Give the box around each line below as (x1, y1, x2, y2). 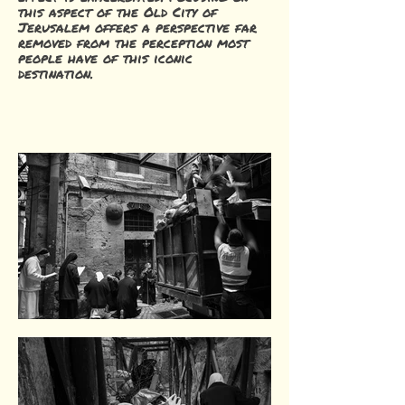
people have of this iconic (18, 48, 193, 68)
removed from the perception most (18, 33, 249, 52)
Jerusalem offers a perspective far (18, 17, 257, 37)
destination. (18, 63, 93, 83)
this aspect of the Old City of (18, 2, 217, 22)
